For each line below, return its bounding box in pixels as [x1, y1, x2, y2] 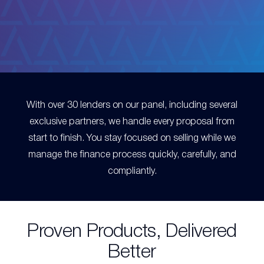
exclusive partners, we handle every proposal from [29, 118, 235, 126]
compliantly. [107, 167, 157, 176]
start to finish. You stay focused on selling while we [28, 134, 236, 143]
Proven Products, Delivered [27, 223, 237, 240]
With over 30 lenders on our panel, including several [27, 101, 237, 110]
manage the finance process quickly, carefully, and [28, 151, 236, 159]
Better [108, 244, 156, 261]
